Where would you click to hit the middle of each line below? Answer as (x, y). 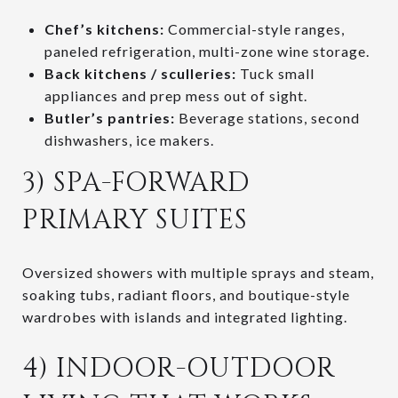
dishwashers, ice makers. (129, 139)
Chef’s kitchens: (104, 28)
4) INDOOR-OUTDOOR (179, 368)
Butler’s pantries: (109, 117)
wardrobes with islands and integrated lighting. (185, 316)
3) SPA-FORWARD (136, 183)
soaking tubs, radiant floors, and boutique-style (186, 294)
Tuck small (275, 73)
